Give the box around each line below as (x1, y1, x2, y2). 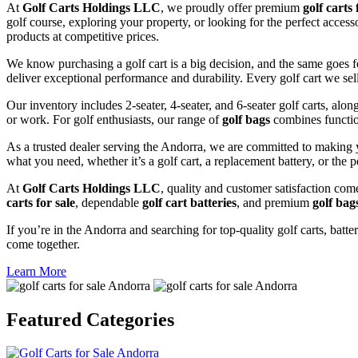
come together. (6, 237, 80, 251)
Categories (86, 308, 174, 330)
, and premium (237, 195, 312, 209)
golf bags (222, 112, 270, 126)
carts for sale (6, 195, 75, 209)
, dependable (75, 195, 142, 209)
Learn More (6, 264, 66, 278)
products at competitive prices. (6, 29, 159, 43)
